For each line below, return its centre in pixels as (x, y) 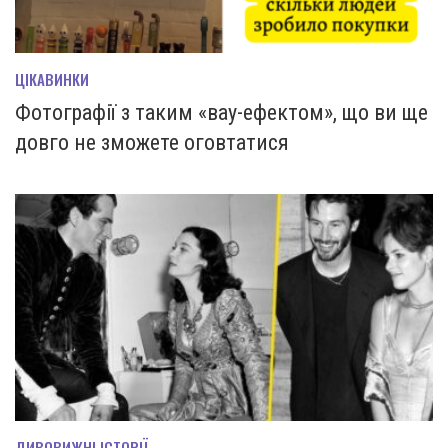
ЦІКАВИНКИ (52, 78)
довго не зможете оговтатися (152, 142)
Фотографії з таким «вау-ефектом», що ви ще (221, 112)
